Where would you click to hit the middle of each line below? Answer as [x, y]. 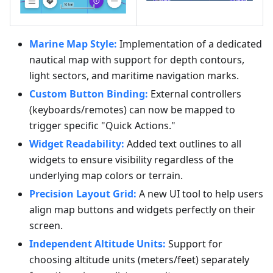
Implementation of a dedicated [190, 44]
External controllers [195, 94]
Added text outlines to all [183, 144]
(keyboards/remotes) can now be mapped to [132, 109]
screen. [46, 225]
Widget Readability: [77, 144]
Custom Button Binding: [89, 94]
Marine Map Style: [73, 44]
